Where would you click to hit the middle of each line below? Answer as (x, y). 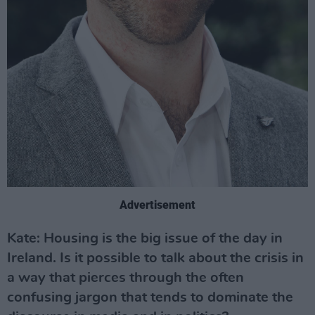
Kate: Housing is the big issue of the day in (145, 239)
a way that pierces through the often (126, 278)
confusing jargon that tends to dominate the (150, 298)
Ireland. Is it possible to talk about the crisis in (155, 258)
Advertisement (157, 205)
